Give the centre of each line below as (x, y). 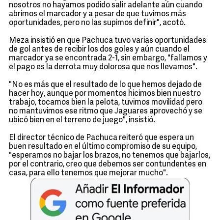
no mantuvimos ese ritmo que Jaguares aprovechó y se (106, 112)
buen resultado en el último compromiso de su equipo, (103, 147)
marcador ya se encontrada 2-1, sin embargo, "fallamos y (108, 59)
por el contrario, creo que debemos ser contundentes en (108, 165)
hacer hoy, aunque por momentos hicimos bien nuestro (105, 94)
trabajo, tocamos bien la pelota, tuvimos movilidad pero (106, 103)
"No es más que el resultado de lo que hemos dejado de (105, 85)
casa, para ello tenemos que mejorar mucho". (89, 174)
